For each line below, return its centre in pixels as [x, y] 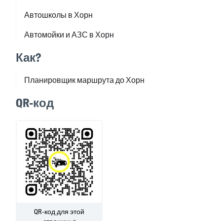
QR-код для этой [59, 212]
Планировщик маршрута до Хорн [84, 80]
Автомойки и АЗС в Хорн [69, 35]
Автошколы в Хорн [58, 15]
